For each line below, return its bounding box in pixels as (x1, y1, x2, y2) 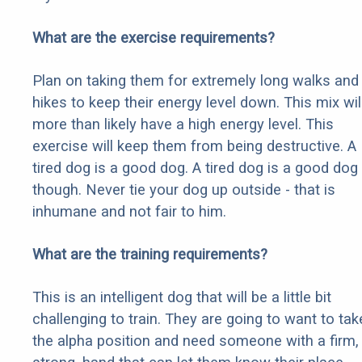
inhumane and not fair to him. (32, 203, 226, 221)
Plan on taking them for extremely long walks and (32, 72, 359, 90)
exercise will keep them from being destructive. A (32, 137, 356, 155)
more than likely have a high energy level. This (32, 116, 334, 133)
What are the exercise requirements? (32, 29, 275, 47)
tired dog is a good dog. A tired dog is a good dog (32, 159, 358, 177)
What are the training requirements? (32, 246, 267, 263)
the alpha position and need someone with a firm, (32, 332, 359, 350)
